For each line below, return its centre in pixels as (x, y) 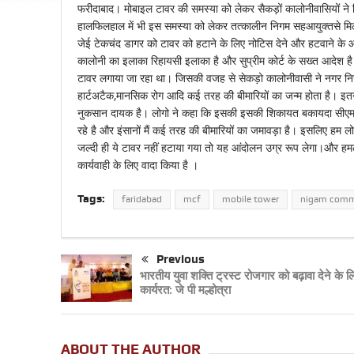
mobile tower (250, 200)
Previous (180, 260)
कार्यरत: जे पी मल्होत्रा (185, 290)
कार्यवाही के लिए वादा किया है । (137, 165)
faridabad (141, 200)
